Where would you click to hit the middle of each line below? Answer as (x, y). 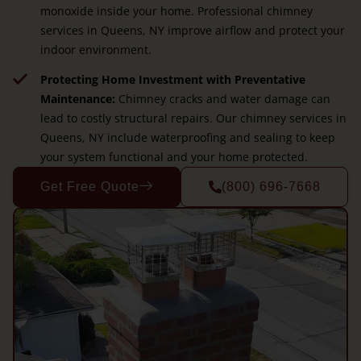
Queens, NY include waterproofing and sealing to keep (187, 137)
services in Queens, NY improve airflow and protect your (192, 30)
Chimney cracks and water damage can (222, 98)
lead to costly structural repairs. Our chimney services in (193, 118)
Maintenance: (77, 98)
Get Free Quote (90, 186)
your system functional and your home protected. (174, 156)
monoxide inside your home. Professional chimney (176, 10)
